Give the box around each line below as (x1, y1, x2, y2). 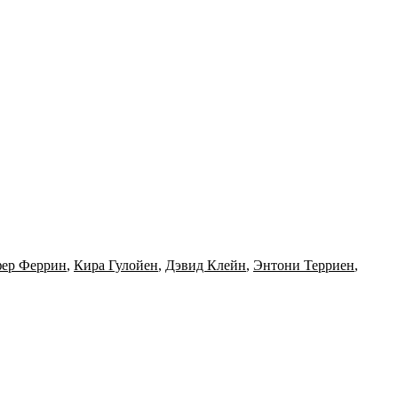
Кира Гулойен (74, 258, 158, 274)
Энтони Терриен (253, 258, 354, 274)
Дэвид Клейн (165, 258, 246, 274)
